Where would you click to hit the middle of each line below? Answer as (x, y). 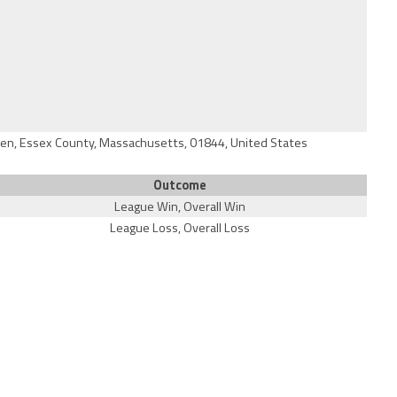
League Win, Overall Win (179, 206)
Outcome (179, 185)
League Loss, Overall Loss (179, 228)
